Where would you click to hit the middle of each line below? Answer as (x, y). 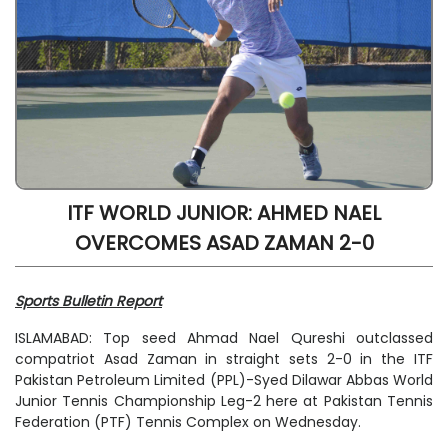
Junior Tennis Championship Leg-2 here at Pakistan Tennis (224, 401)
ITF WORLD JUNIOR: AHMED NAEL (224, 213)
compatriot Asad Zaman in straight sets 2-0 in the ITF (224, 359)
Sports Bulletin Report (88, 301)
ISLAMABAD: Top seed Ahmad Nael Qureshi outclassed (224, 338)
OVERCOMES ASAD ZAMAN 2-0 (224, 243)
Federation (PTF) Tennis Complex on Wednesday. (188, 422)
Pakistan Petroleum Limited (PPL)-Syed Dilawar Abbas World (224, 380)
